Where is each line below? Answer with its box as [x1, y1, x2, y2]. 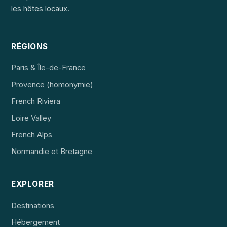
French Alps [11, 130, 52, 139]
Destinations [11, 201, 54, 210]
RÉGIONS [11, 41, 48, 51]
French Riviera [11, 96, 60, 106]
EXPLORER [11, 179, 54, 189]
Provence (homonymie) [11, 80, 93, 89]
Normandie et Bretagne [11, 146, 92, 156]
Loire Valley [11, 113, 51, 123]
